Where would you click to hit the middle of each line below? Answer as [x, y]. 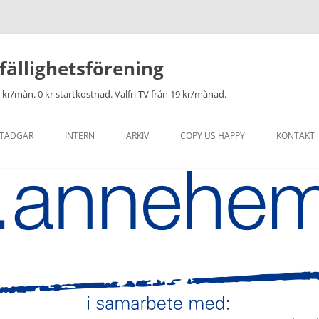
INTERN [80, 136]
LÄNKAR [148, 253]
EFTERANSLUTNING [168, 195]
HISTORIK [151, 166]
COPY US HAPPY [213, 136]
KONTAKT [296, 136]
